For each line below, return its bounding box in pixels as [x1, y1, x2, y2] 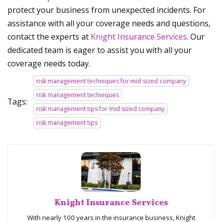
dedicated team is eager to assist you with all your [7, 45, 192, 56]
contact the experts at [7, 31, 91, 43]
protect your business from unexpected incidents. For [7, 4, 206, 16]
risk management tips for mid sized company [36, 105, 165, 113]
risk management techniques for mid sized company [36, 77, 186, 86]
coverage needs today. [7, 58, 90, 69]
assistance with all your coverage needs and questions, [7, 18, 211, 29]
